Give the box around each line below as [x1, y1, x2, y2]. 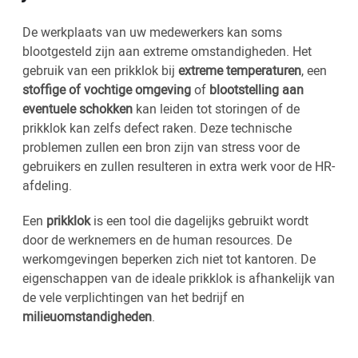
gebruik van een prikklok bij [22, 62, 178, 80]
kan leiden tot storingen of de [133, 100, 300, 118]
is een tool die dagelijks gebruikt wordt [90, 212, 308, 230]
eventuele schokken [22, 100, 133, 118]
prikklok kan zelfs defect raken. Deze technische [22, 119, 292, 137]
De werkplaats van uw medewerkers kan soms [22, 23, 282, 42]
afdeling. [22, 177, 72, 195]
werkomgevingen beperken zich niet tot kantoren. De [22, 250, 316, 268]
